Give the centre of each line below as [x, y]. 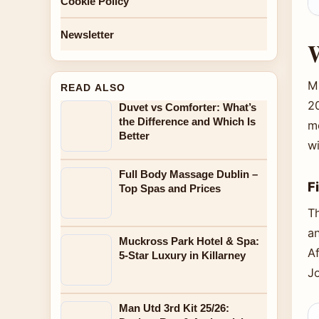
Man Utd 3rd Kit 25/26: [174, 308]
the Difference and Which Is [187, 121]
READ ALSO [93, 88]
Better [134, 136]
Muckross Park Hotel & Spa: [189, 241]
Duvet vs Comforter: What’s [188, 107]
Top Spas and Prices [170, 188]
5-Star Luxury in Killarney [182, 255]
